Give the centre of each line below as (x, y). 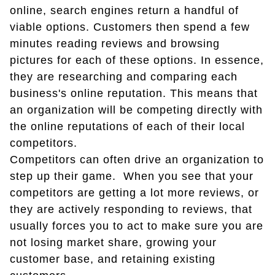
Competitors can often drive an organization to (137, 159)
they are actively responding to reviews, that (131, 209)
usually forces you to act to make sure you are (137, 226)
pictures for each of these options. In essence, (137, 60)
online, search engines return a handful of (124, 10)
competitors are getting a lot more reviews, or (134, 192)
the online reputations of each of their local (127, 126)
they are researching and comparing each (124, 76)
